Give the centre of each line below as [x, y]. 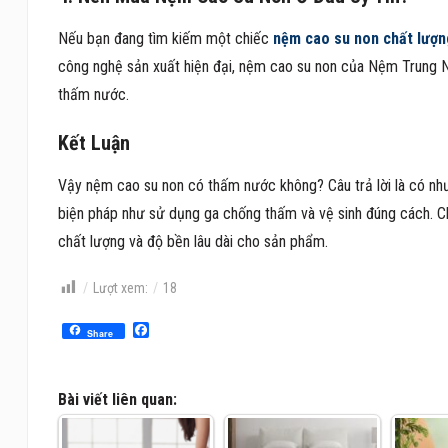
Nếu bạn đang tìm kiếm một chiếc [165, 38]
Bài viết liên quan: [117, 399]
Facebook [182, 329]
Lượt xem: [120, 287]
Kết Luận [93, 142]
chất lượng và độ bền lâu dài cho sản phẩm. [192, 241]
